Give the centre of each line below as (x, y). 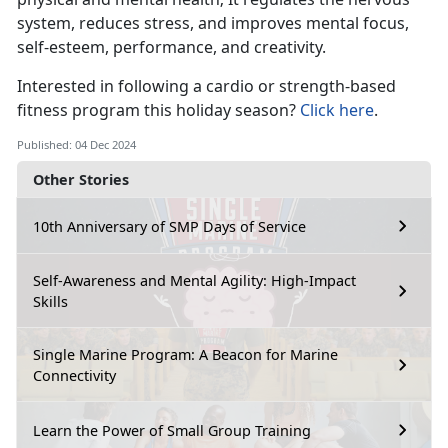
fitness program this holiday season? (158, 110)
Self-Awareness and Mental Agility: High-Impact (194, 281)
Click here (337, 110)
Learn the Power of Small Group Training (172, 430)
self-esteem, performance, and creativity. (175, 47)
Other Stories (81, 180)
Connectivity (74, 376)
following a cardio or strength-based (257, 86)
